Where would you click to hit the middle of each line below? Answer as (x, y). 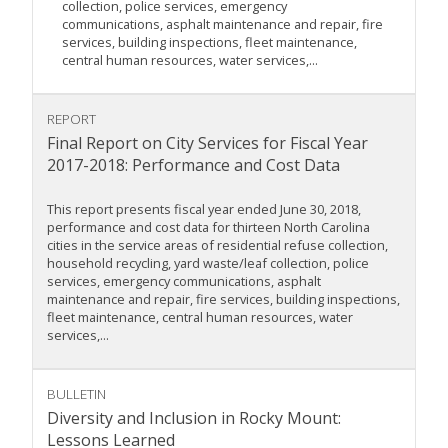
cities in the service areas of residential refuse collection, (217, 245)
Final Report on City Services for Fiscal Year (207, 143)
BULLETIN (76, 394)
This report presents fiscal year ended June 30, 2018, (204, 209)
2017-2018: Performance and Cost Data (193, 165)
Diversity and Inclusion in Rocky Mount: (194, 418)
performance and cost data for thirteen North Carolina (208, 227)
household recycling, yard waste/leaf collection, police (208, 263)
